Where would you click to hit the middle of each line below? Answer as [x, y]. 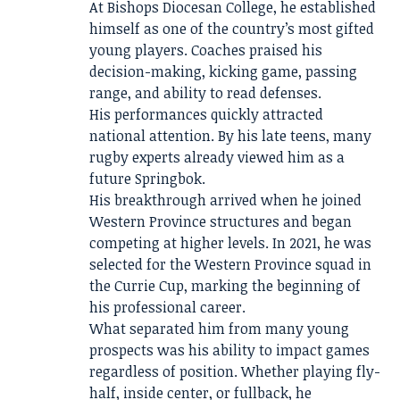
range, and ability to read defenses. [205, 93]
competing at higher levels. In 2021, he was [230, 243]
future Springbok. [147, 179]
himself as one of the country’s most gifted [232, 29]
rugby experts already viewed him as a [217, 157]
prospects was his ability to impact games [229, 350]
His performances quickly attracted [206, 114]
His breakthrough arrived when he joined [225, 200]
